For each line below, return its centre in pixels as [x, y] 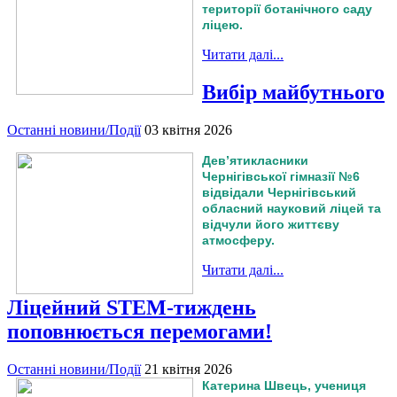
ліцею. [222, 25]
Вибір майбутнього [293, 92]
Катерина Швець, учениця [284, 385]
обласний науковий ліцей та [292, 208]
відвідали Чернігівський [279, 192]
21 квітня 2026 [188, 369]
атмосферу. [238, 240]
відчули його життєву [271, 224]
